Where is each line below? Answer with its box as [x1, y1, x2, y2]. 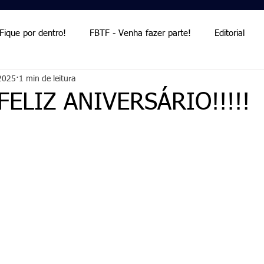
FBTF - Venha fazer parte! [90, 29, 191, 38]
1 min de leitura [19, 74, 75, 83]
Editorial [214, 29, 245, 38]
